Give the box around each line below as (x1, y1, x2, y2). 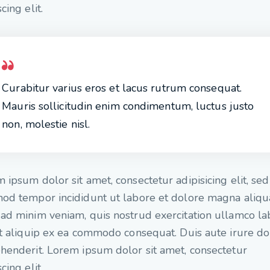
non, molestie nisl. (2, 116, 90, 131)
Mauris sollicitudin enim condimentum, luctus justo (2, 98, 254, 113)
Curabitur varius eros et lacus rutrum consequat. (2, 80, 242, 95)
